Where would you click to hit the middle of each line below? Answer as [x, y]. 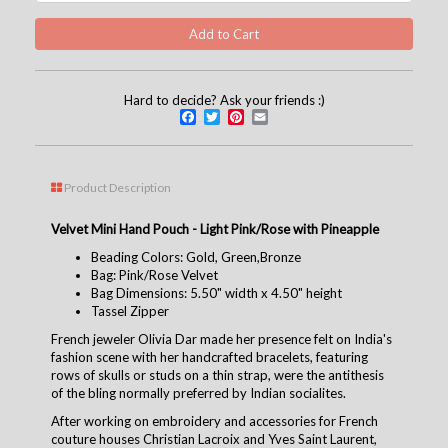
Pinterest [288, 116]
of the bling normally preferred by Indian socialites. [198, 392]
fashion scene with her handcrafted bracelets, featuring [209, 356]
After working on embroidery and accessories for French [214, 420]
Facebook [241, 116]
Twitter [256, 116]
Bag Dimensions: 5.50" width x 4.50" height [216, 292]
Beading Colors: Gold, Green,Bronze [196, 256]
